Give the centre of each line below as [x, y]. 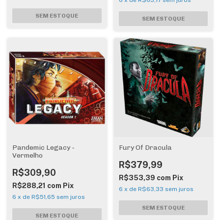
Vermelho [27, 155]
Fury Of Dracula [145, 148]
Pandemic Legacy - [43, 148]
